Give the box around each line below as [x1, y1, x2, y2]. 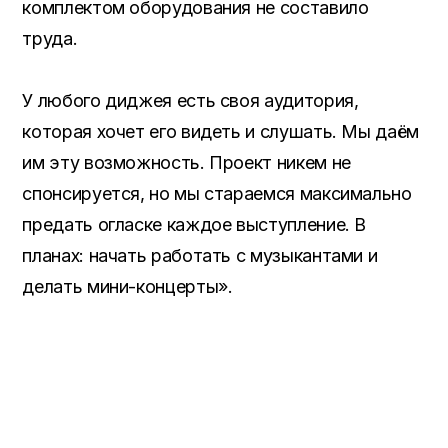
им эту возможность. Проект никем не [22, 152, 351, 173]
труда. [22, 28, 78, 49]
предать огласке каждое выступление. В [22, 214, 367, 235]
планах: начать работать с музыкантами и [22, 245, 378, 266]
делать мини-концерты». [22, 276, 233, 297]
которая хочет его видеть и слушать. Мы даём [22, 121, 419, 142]
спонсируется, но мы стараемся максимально [22, 183, 412, 204]
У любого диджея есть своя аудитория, [22, 90, 359, 111]
